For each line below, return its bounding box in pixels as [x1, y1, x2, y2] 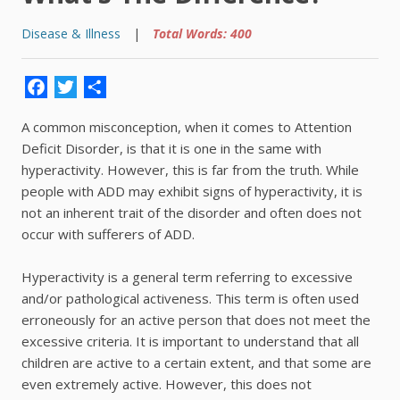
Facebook [47, 68, 173, 107]
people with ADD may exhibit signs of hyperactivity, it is [21, 182, 362, 201]
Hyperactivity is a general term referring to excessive [21, 268, 353, 287]
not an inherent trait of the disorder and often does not [21, 204, 362, 222]
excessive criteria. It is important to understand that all [21, 332, 359, 351]
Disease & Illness [21, 24, 121, 42]
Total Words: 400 [153, 24, 252, 42]
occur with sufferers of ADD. [21, 225, 195, 244]
